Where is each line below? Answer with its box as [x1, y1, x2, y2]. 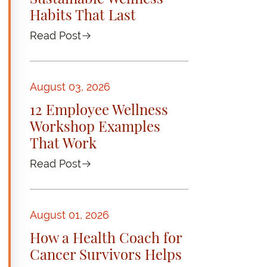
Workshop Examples [29, 115, 160, 135]
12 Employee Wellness [29, 98, 168, 119]
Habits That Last [29, 4, 136, 24]
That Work [29, 132, 97, 152]
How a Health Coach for [29, 226, 182, 247]
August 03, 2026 [29, 80, 110, 93]
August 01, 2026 [29, 209, 109, 221]
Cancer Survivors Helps [29, 243, 182, 263]
